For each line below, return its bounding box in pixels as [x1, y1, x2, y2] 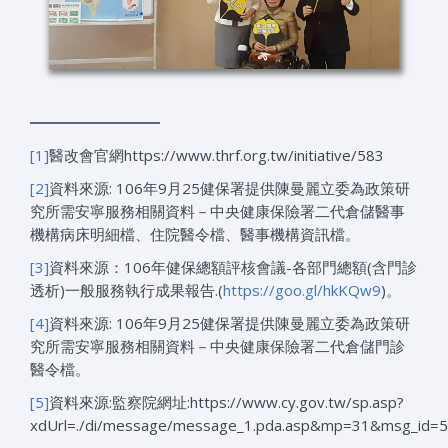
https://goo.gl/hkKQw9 [223, 279, 381, 300]
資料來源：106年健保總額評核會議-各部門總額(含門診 [49, 256, 417, 277]
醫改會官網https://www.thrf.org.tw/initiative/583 [49, 144, 384, 165]
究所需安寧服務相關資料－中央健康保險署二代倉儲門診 [30, 335, 405, 356]
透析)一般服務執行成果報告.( [30, 279, 223, 300]
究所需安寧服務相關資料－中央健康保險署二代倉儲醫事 [30, 200, 405, 221]
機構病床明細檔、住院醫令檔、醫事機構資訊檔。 [30, 223, 360, 244]
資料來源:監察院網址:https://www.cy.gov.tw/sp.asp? [49, 391, 404, 412]
